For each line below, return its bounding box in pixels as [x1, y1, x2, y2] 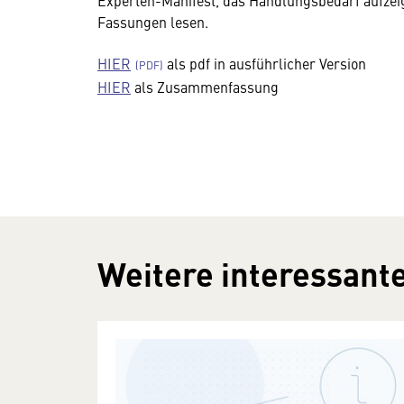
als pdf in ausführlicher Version [163, 53, 366, 73]
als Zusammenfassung [131, 77, 279, 96]
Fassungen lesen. [97, 12, 208, 32]
